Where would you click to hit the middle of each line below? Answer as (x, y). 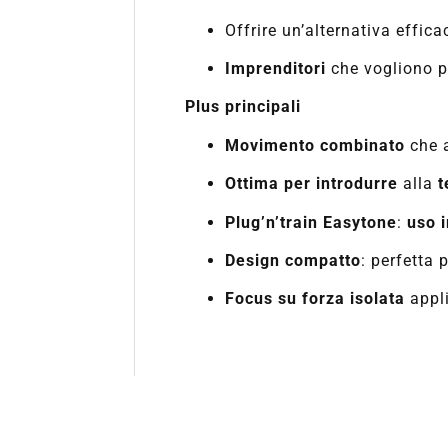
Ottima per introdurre (312, 184)
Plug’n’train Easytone (311, 222)
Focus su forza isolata (315, 299)
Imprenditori (276, 68)
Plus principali (243, 107)
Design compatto (293, 260)
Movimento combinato (315, 145)
